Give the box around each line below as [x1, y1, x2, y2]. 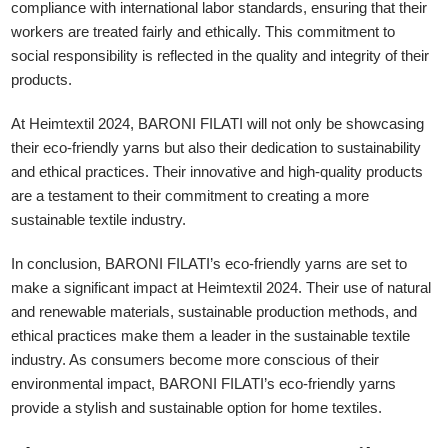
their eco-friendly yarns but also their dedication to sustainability [11, 139, 422, 157]
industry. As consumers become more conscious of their [11, 351, 380, 369]
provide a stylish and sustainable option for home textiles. [11, 399, 383, 417]
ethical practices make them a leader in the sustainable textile [11, 327, 411, 345]
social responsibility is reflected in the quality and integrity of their [11, 47, 430, 65]
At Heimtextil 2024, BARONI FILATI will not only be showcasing [11, 115, 425, 133]
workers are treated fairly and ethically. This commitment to [11, 23, 396, 41]
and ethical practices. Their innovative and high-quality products [11, 163, 424, 181]
